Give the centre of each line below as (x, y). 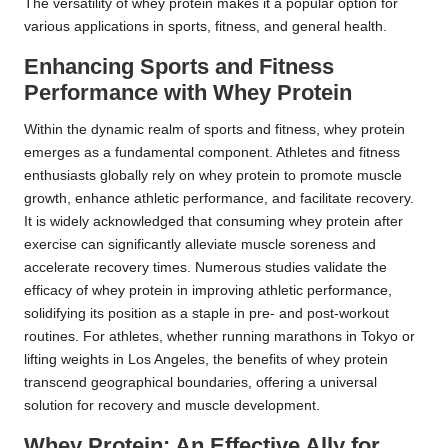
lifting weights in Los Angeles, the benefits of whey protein (206, 360)
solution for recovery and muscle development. (172, 406)
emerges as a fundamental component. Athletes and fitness (212, 153)
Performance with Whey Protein (188, 93)
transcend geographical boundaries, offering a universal (200, 383)
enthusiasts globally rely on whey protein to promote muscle (213, 176)
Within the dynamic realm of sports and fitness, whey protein (214, 130)
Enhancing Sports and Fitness (179, 67)
